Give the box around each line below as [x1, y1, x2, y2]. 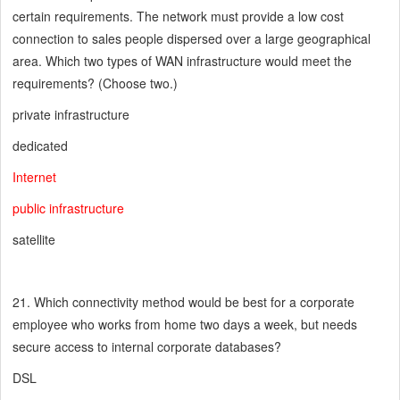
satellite [12, 230, 56, 249]
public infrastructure [12, 199, 125, 218]
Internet [12, 168, 57, 187]
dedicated [12, 137, 69, 155]
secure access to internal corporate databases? [12, 337, 282, 356]
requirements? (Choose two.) [12, 74, 179, 93]
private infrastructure [12, 105, 130, 124]
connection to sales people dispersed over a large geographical [12, 29, 371, 48]
